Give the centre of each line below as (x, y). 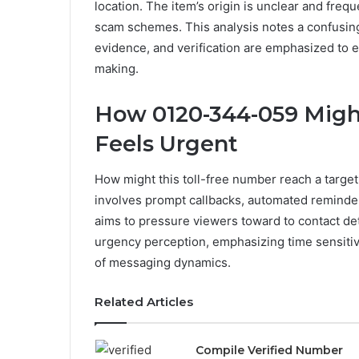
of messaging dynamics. (163, 263)
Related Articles (144, 302)
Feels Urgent (166, 143)
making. (117, 68)
